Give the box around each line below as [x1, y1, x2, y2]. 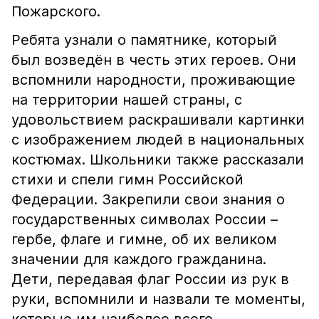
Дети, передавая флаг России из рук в [11, 271, 289, 288]
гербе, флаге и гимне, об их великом [11, 231, 277, 248]
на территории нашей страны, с [11, 91, 242, 108]
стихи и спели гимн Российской [11, 171, 244, 188]
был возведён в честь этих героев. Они [11, 51, 296, 68]
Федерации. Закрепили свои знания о [11, 191, 285, 208]
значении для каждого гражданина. [11, 251, 266, 268]
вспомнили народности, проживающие [11, 71, 296, 88]
